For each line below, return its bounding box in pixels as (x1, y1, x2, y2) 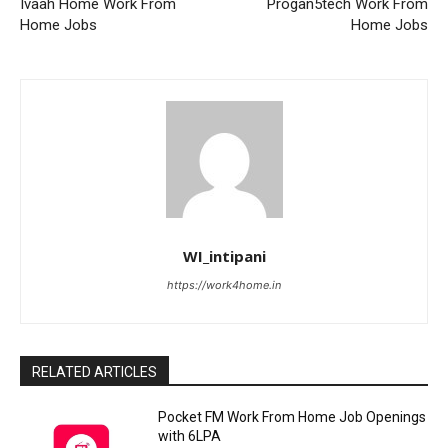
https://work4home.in (167, 278, 281, 293)
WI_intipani (182, 246, 266, 267)
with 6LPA (158, 428, 222, 445)
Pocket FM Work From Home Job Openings (158, 409, 427, 426)
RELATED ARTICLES (32, 364, 157, 381)
